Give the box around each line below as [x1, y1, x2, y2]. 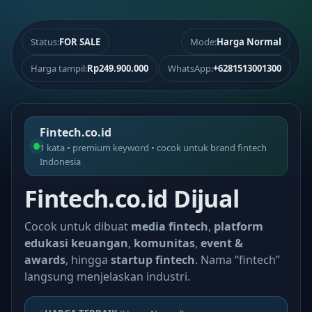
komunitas [134, 235, 195, 251]
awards [24, 252, 65, 267]
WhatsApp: [168, 62, 213, 75]
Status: [31, 36, 59, 48]
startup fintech [111, 252, 195, 267]
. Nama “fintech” [195, 252, 280, 267]
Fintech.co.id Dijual [24, 182, 240, 214]
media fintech [131, 219, 208, 234]
